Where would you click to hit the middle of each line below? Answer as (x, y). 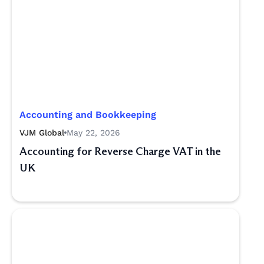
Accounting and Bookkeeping (88, 115)
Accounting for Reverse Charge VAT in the (120, 151)
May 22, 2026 (93, 133)
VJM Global (42, 133)
